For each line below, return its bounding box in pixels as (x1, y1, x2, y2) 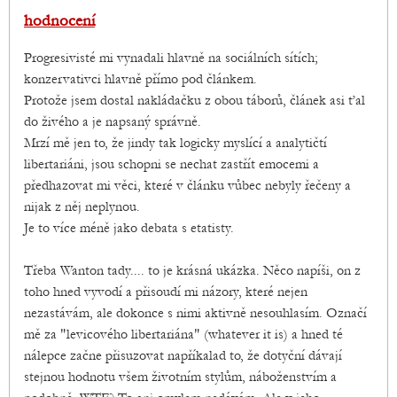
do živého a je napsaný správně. (24, 113, 201, 130)
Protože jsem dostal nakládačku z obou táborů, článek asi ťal (24, 92, 365, 109)
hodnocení (24, 12, 95, 31)
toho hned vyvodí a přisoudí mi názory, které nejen (24, 284, 307, 300)
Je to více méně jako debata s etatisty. (24, 220, 234, 237)
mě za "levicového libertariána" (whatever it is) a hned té (24, 326, 343, 343)
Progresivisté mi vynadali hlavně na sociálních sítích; (24, 50, 318, 66)
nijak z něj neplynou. (24, 198, 140, 215)
